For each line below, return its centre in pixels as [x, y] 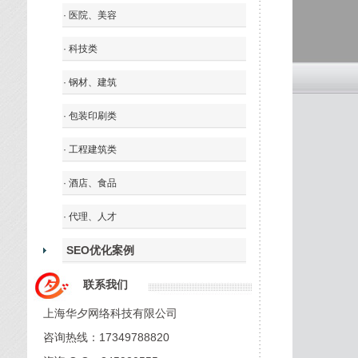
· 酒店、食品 [90, 183]
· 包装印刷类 [90, 115]
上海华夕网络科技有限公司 [110, 313]
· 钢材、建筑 [90, 82]
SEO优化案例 [99, 250]
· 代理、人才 [90, 216]
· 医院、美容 [90, 15]
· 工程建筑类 [90, 149]
